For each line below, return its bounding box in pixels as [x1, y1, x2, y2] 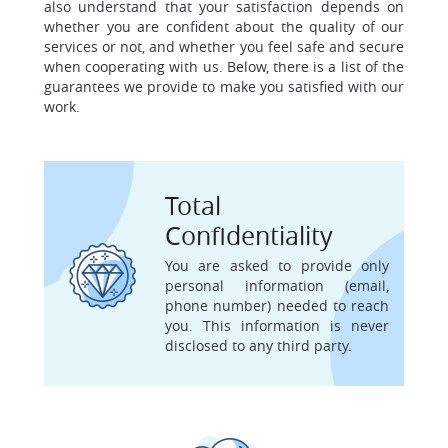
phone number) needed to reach [165, 296, 389, 315]
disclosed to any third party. [165, 336, 352, 355]
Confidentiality [165, 219, 333, 252]
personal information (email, [165, 276, 389, 295]
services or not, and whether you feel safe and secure [44, 37, 404, 56]
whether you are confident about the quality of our [44, 17, 404, 36]
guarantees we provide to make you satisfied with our [44, 77, 404, 96]
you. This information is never [165, 316, 389, 335]
